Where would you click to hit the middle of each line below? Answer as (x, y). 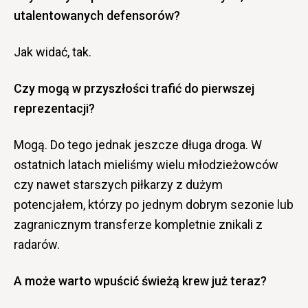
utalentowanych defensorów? (97, 15)
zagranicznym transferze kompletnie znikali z (138, 224)
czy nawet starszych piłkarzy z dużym (118, 184)
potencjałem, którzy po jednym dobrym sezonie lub (154, 204)
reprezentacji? (54, 108)
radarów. (37, 244)
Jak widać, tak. (53, 52)
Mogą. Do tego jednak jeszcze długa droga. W (138, 144)
